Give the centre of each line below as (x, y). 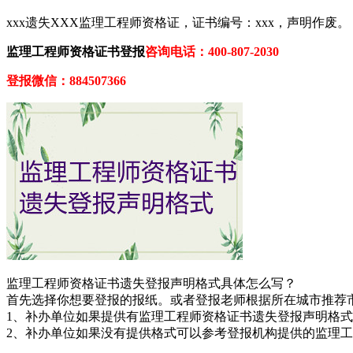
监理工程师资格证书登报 (76, 51)
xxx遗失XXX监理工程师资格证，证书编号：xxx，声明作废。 (178, 22)
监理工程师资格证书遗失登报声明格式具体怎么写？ (151, 283)
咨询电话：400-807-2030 (212, 51)
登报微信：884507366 (66, 80)
